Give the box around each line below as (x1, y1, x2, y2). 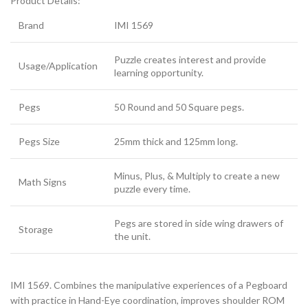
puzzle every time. (114, 182, 190, 195)
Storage (19, 223, 53, 235)
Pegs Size (19, 135, 60, 147)
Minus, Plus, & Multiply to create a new (114, 169, 280, 181)
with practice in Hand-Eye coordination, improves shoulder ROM (10, 294, 285, 306)
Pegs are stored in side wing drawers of (114, 217, 283, 229)
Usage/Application (19, 59, 98, 71)
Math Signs (19, 175, 67, 188)
